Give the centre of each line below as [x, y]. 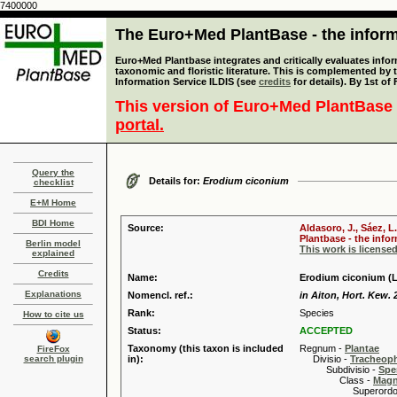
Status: [144, 331]
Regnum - [322, 348]
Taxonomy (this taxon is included [206, 348]
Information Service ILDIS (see [187, 82]
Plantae [362, 348]
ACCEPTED [326, 331]
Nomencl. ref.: [160, 295]
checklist [53, 182]
